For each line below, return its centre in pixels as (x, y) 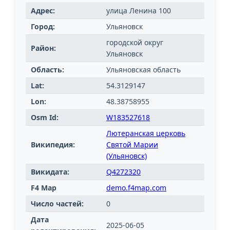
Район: (43, 48)
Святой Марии (132, 145)
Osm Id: (45, 118)
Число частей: (57, 204)
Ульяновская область (143, 70)
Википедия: (53, 145)
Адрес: (43, 11)
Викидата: (50, 172)
